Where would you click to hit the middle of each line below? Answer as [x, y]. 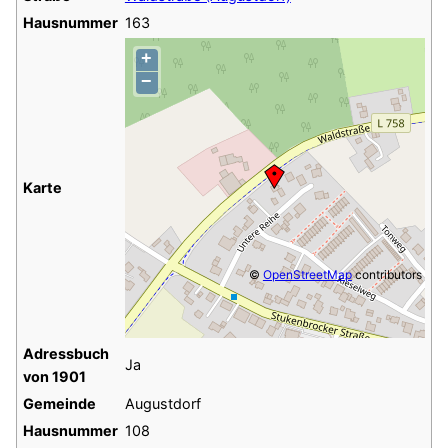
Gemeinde [59, 404]
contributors [386, 275]
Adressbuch [65, 354]
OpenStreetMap [307, 275]
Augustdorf [162, 404]
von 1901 [54, 377]
